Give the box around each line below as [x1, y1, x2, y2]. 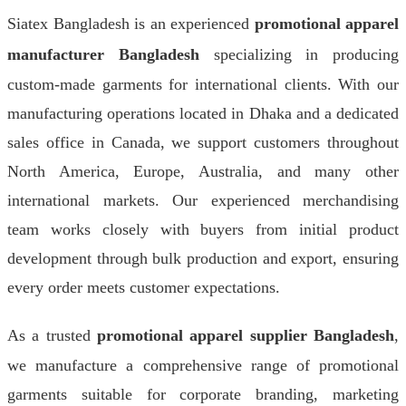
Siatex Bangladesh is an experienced [7, 14, 255, 33]
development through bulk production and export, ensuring [7, 249, 399, 267]
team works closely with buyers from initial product [7, 220, 399, 238]
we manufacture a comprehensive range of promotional [7, 356, 399, 374]
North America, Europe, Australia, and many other [7, 162, 399, 180]
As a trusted [7, 326, 97, 344]
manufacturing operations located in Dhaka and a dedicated [7, 104, 399, 122]
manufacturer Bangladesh [7, 45, 199, 63]
